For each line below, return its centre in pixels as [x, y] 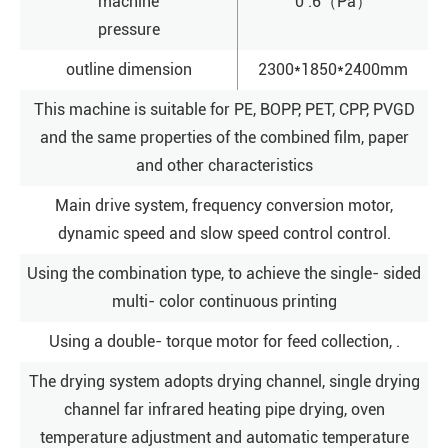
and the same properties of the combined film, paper [224, 137]
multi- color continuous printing [224, 301]
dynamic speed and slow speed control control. [224, 233]
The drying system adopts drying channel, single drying [224, 381]
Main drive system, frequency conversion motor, [224, 205]
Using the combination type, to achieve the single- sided [224, 273]
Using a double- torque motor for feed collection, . [224, 341]
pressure [128, 29]
